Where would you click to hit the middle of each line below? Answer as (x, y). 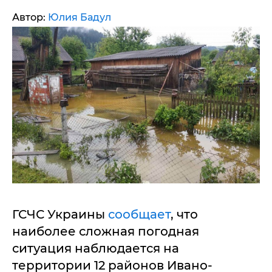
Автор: (30, 17)
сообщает (139, 214)
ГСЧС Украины (60, 214)
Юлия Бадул (80, 17)
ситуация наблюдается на (96, 248)
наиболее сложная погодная (106, 231)
